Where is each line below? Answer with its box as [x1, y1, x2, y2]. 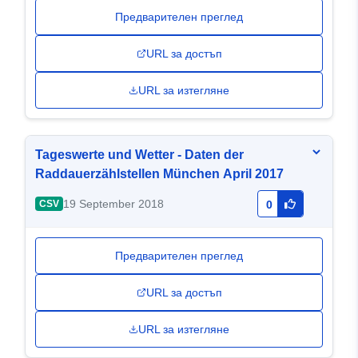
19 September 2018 [62, 197, 164, 211]
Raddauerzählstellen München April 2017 [35, 167, 284, 181]
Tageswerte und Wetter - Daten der [35, 148, 244, 162]
